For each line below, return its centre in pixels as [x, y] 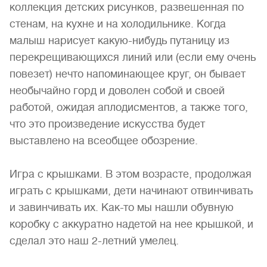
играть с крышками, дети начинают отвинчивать [131, 191]
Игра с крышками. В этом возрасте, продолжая [131, 174]
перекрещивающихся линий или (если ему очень [133, 57]
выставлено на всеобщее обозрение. [104, 141]
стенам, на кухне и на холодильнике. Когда [118, 24]
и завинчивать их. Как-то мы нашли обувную [122, 207]
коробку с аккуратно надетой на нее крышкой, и [131, 224]
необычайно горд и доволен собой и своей [117, 91]
